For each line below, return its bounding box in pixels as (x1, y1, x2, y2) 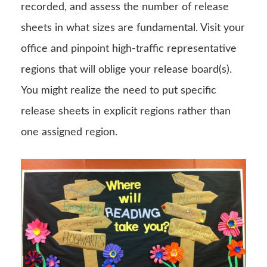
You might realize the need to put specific (21, 85, 216, 96)
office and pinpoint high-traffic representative (21, 43, 237, 54)
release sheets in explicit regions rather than (21, 105, 231, 117)
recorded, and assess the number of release (21, 1, 229, 13)
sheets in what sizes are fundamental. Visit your (21, 22, 245, 33)
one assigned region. (21, 126, 117, 138)
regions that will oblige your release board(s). (21, 64, 232, 75)
